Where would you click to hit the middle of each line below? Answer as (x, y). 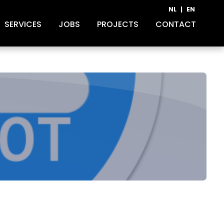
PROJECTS (117, 24)
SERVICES (23, 24)
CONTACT (175, 24)
